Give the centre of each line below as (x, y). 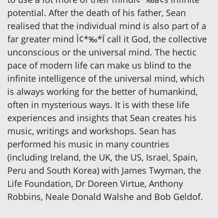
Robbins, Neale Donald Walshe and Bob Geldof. (105, 196)
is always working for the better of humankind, (102, 91)
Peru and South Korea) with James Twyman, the (104, 170)
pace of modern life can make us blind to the (99, 65)
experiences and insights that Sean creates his (102, 118)
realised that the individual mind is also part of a (107, 26)
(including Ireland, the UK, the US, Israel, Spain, (102, 157)
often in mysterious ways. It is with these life (98, 104)
